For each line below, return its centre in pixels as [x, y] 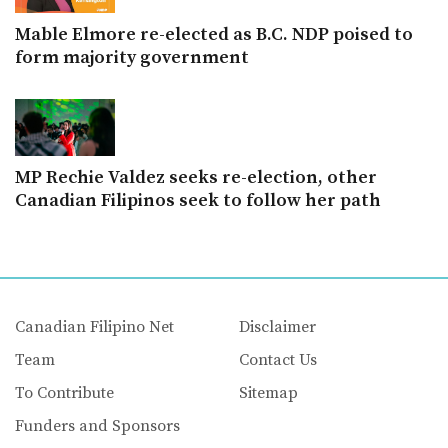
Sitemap [268, 393]
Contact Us [277, 360]
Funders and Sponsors [97, 426]
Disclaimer [277, 327]
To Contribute [64, 393]
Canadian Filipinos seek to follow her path [198, 200]
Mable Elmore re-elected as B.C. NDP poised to [214, 34]
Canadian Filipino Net [94, 327]
